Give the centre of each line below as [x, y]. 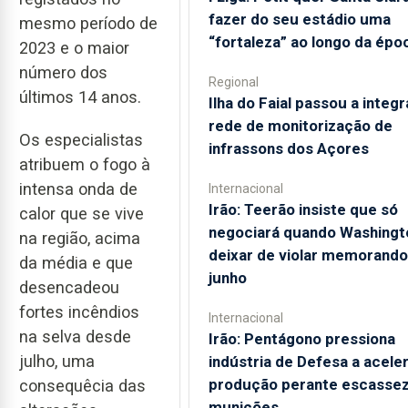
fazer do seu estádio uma [299, 19]
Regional [233, 82]
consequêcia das [82, 385]
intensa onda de [78, 189]
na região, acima [80, 238]
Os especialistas [81, 139]
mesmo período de [88, 24]
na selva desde [75, 336]
